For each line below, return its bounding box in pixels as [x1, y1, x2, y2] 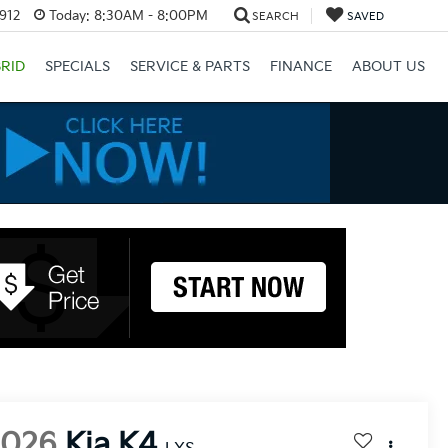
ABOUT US [351, 58, 425, 76]
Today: [48, 7, 90, 24]
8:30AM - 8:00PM [89, 7, 208, 24]
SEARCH [251, 9, 299, 23]
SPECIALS [44, 58, 110, 76]
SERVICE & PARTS [129, 58, 250, 76]
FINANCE [269, 58, 332, 76]
